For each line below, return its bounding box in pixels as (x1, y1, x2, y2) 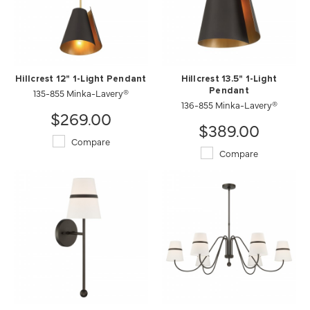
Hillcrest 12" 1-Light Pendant (15, 74, 147, 84)
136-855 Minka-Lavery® (181, 98, 277, 111)
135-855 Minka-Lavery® (33, 86, 129, 99)
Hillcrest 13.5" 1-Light (181, 74, 277, 84)
